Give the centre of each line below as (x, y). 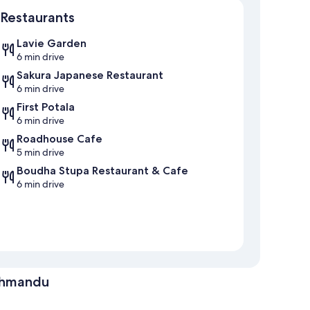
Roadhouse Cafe (60, 139)
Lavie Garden (52, 44)
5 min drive (40, 153)
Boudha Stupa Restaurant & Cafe (102, 171)
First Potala (46, 107)
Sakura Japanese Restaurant (90, 75)
